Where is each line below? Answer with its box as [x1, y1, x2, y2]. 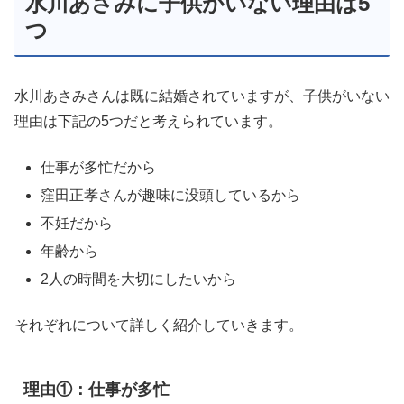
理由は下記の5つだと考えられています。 [14, 114, 282, 130]
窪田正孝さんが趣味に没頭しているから [41, 187, 301, 203]
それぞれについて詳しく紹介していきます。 [14, 317, 303, 333]
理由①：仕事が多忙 [23, 380, 170, 399]
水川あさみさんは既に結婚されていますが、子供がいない [14, 88, 390, 105]
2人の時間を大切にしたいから [41, 271, 237, 288]
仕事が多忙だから [41, 159, 157, 175]
